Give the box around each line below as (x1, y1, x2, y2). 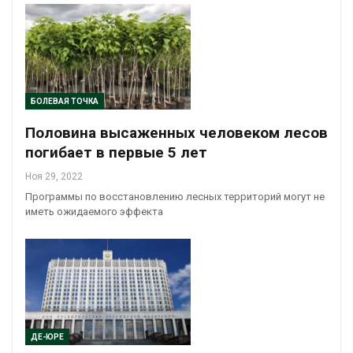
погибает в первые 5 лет (25, 143, 207, 162)
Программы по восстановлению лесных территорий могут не (25, 191, 325, 203)
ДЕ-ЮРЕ (31, 332, 64, 341)
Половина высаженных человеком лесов (25, 124, 328, 143)
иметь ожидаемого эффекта (25, 206, 163, 218)
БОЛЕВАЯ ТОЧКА (31, 97, 98, 106)
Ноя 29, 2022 (25, 171, 83, 183)
